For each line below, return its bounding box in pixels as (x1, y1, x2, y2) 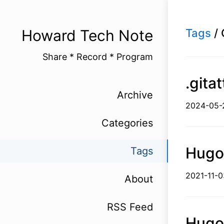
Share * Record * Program (42, 51, 153, 62)
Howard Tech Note (21, 26, 153, 44)
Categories (101, 117, 153, 129)
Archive (117, 89, 153, 101)
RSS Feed (107, 201, 153, 213)
